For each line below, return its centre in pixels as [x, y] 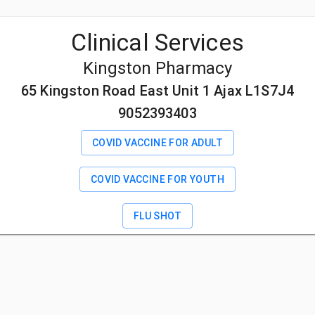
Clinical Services [157, 42]
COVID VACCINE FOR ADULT [157, 143]
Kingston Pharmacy [157, 68]
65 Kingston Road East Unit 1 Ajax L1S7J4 [157, 91]
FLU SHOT [157, 216]
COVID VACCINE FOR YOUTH [157, 179]
